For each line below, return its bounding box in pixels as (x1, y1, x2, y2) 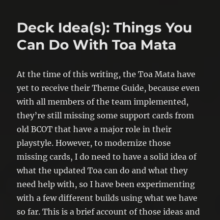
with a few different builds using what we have (17, 192, 198, 203)
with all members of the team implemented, (17, 96, 189, 107)
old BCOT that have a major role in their (17, 124, 172, 134)
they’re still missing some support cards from (17, 110, 194, 120)
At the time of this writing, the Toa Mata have (17, 69, 196, 79)
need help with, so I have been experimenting (17, 179, 195, 189)
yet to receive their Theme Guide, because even (17, 82, 200, 93)
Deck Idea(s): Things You (17, 19, 192, 36)
